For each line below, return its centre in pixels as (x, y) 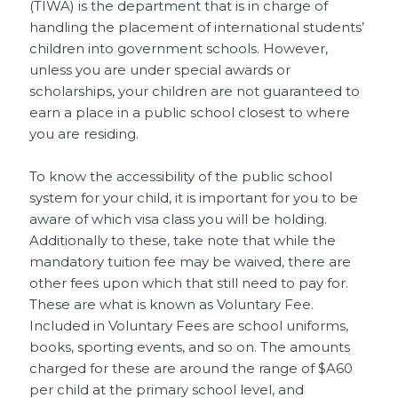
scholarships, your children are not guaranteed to (195, 91)
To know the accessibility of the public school (181, 176)
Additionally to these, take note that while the (183, 240)
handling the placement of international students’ (197, 27)
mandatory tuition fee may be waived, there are (191, 261)
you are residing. (84, 133)
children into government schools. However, (179, 48)
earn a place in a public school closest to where (190, 112)
